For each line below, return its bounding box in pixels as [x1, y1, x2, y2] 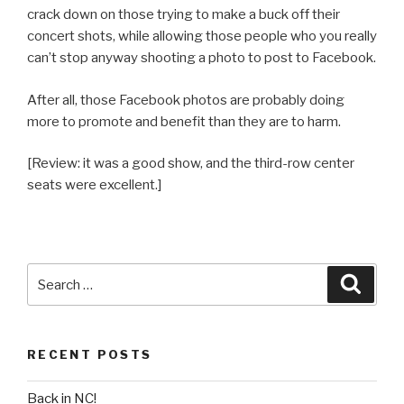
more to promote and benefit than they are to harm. [27, 113, 341, 130]
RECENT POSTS [27, 347, 152, 363]
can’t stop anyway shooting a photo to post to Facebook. [27, 50, 376, 67]
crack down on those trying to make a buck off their [27, 6, 340, 23]
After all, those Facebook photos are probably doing [27, 91, 344, 108]
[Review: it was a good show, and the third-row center [27, 155, 354, 172]
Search [27, 266, 77, 283]
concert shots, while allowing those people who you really [27, 28, 377, 45]
